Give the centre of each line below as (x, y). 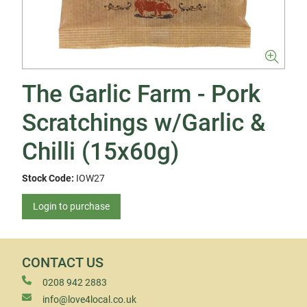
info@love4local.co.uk (89, 299)
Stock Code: (48, 178)
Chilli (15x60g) (100, 152)
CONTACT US (63, 263)
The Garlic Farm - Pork (141, 94)
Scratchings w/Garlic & (144, 123)
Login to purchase (71, 206)
